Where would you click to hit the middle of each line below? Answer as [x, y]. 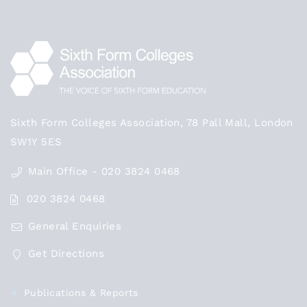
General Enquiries [75, 226]
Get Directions [66, 254]
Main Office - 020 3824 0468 [104, 172]
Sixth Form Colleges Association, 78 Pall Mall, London [152, 123]
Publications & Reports [81, 293]
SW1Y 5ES [36, 142]
